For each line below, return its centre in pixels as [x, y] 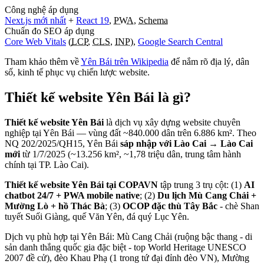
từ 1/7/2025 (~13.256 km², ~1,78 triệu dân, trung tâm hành [131, 154]
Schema [153, 20]
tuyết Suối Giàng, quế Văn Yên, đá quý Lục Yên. [97, 216]
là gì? [173, 97]
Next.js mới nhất [35, 20]
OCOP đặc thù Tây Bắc [170, 206]
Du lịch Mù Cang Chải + [207, 195]
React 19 [93, 20]
